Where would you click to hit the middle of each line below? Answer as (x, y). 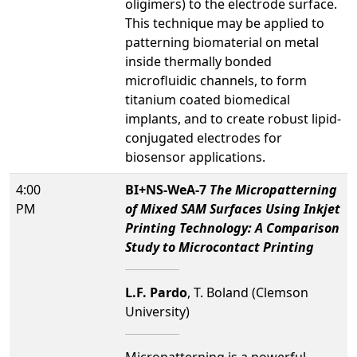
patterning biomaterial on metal (222, 42)
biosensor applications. (195, 157)
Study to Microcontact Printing (220, 247)
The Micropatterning (273, 189)
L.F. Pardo (156, 292)
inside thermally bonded (198, 61)
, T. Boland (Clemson (248, 292)
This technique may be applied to (225, 23)
